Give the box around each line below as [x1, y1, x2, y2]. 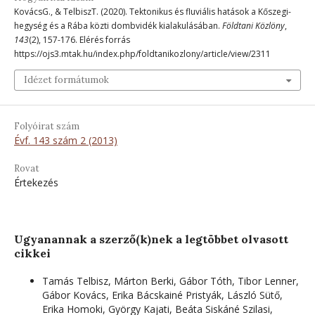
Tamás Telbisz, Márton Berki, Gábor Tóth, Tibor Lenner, [42, 274, 299, 288]
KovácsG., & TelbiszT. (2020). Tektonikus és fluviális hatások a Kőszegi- [14, 5, 291, 18]
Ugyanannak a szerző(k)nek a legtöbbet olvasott [14, 231, 288, 246]
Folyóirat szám [14, 120, 79, 132]
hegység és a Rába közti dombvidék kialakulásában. [14, 19, 222, 32]
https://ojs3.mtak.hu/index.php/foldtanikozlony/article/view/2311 [14, 47, 271, 60]
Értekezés [14, 175, 58, 189]
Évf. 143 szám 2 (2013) [14, 133, 117, 147]
